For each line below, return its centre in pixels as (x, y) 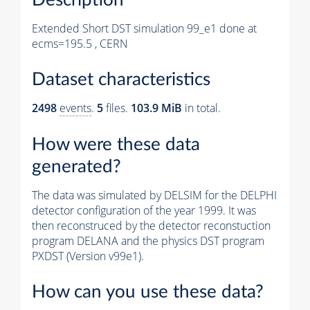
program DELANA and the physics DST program (148, 240)
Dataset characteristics (121, 80)
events (75, 108)
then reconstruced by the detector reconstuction (151, 225)
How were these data (116, 144)
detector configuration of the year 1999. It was (144, 210)
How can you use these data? (148, 292)
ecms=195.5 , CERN (80, 43)
